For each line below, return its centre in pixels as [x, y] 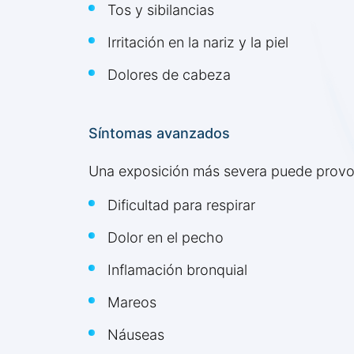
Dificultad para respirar [181, 205]
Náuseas [136, 335]
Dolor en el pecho [166, 238]
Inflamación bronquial [177, 270]
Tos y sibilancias [161, 10]
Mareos [132, 303]
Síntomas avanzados [159, 134]
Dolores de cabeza [169, 75]
